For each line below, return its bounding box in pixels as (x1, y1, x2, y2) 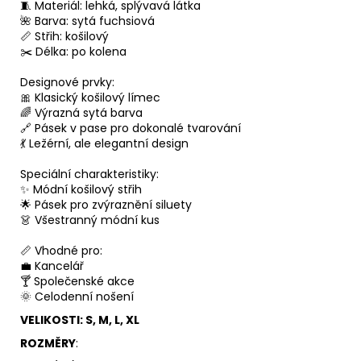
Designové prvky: (20, 74, 114, 91)
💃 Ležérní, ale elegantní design (20, 135, 189, 152)
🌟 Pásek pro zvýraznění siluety (20, 197, 192, 214)
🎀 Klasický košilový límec (20, 89, 160, 106)
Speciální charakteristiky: (20, 166, 159, 183)
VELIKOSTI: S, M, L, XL (20, 312, 139, 329)
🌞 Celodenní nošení (20, 288, 134, 305)
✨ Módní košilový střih (20, 181, 142, 198)
